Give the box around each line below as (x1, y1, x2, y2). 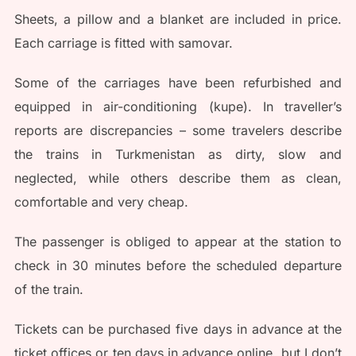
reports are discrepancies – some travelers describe (14, 122, 342, 138)
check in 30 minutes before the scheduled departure (14, 257, 342, 273)
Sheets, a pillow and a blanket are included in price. (14, 10, 342, 27)
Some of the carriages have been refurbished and (14, 74, 342, 91)
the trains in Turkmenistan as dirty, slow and (14, 145, 342, 162)
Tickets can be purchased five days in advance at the (14, 320, 342, 337)
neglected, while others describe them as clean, (14, 169, 342, 186)
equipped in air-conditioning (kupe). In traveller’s (14, 98, 342, 114)
